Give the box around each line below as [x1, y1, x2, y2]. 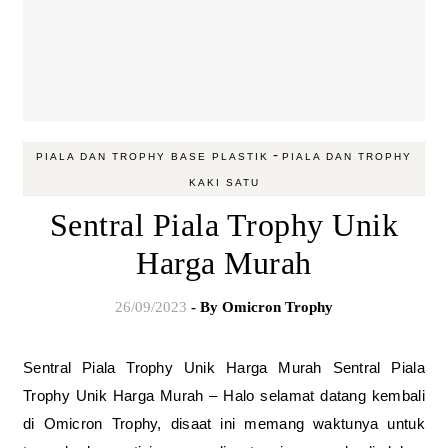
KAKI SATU [188, 177, 260, 188]
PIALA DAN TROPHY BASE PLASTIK [36, 151, 269, 162]
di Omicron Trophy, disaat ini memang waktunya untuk [23, 415, 425, 432]
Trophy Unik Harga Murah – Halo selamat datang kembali [23, 387, 425, 404]
